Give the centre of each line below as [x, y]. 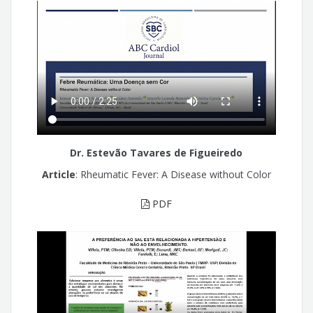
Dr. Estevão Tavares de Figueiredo [156, 153]
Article [58, 174]
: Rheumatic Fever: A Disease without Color [173, 174]
